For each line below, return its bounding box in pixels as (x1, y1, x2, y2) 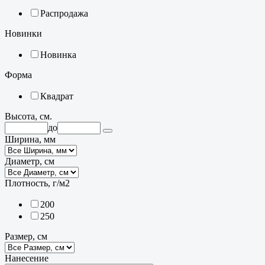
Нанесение (5, 253, 49, 263)
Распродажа (40, 8, 88, 18)
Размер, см (5, 231, 47, 241)
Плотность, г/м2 (5, 178, 70, 188)
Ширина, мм (5, 134, 56, 144)
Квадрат (40, 91, 73, 101)
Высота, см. (5, 111, 52, 121)
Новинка (40, 50, 76, 60)
